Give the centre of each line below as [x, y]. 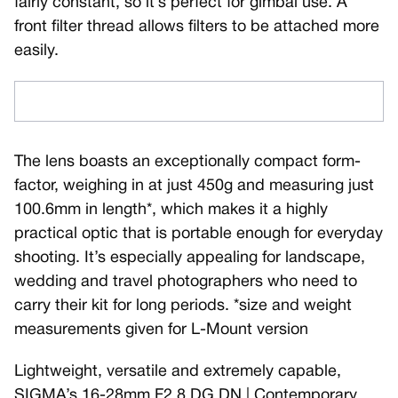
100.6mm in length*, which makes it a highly [171, 210]
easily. [36, 51]
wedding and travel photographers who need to [186, 282]
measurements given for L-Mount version [161, 330]
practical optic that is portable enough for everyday [199, 234]
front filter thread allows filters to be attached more [197, 27]
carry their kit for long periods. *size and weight [183, 306]
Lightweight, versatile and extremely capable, [178, 371]
